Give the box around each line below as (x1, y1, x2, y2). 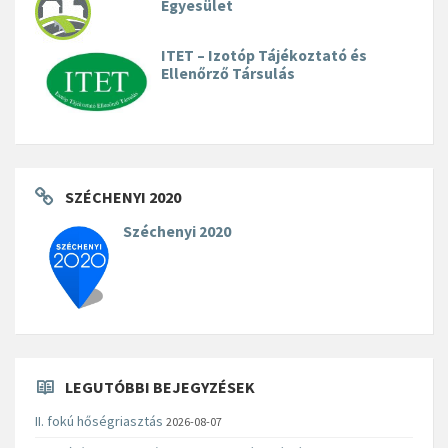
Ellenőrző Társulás (161, 64, 295, 84)
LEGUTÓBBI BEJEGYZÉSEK (65, 376, 255, 397)
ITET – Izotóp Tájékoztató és (161, 46, 367, 66)
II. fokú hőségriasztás (35, 411, 163, 430)
